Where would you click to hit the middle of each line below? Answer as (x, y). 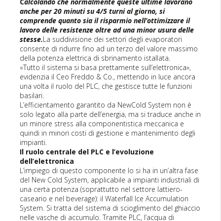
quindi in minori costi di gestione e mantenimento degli (108, 133)
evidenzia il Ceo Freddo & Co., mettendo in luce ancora (108, 77)
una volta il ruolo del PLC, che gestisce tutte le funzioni (106, 86)
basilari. (32, 95)
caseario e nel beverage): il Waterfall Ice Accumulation (104, 199)
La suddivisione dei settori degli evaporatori (112, 39)
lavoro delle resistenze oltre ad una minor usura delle (107, 30)
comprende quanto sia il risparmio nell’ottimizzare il (105, 20)
